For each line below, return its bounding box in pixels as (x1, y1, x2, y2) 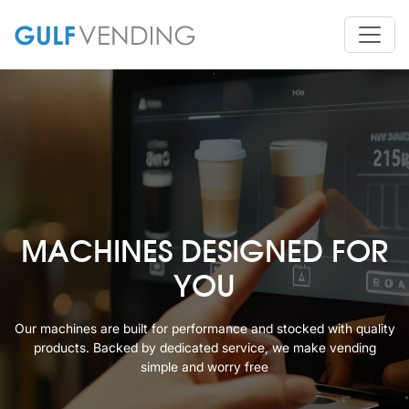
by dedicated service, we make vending (141, 340, 376, 355)
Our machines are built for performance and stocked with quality (14, 320, 395, 336)
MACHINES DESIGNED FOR (21, 238, 388, 267)
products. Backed (33, 340, 142, 355)
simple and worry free (141, 359, 268, 374)
